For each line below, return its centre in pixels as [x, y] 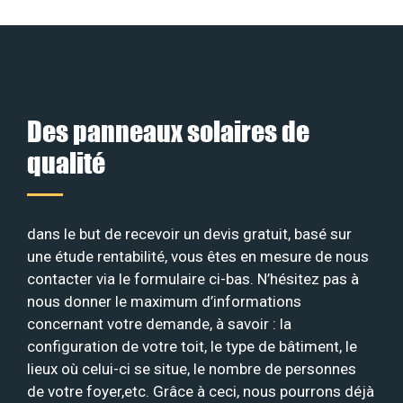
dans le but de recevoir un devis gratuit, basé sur [189, 233]
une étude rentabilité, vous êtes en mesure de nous [198, 256]
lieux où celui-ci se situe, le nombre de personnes [192, 368]
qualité [66, 162]
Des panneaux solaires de [168, 130]
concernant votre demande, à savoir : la [159, 323]
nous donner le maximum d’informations [164, 301]
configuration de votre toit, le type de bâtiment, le [192, 346]
